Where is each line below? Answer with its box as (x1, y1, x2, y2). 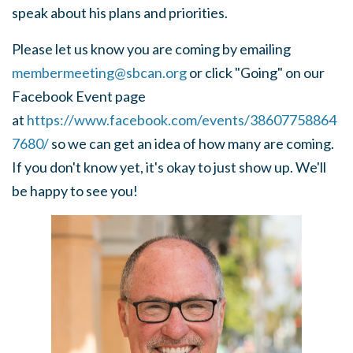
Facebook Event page (12, 87, 146, 105)
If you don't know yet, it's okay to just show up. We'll (12, 158, 326, 176)
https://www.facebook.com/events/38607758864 (27, 111, 336, 128)
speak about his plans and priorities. (12, 4, 228, 21)
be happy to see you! (12, 182, 138, 199)
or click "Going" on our (187, 64, 325, 81)
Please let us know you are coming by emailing (12, 40, 291, 58)
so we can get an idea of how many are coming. (49, 135, 334, 152)
